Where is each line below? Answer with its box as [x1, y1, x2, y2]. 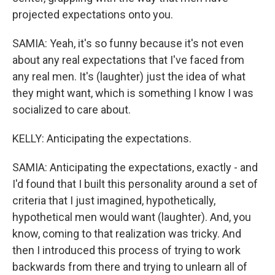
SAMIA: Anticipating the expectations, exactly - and [12, 161, 258, 174]
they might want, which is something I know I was [12, 87, 254, 99]
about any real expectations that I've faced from [12, 53, 244, 66]
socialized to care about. [12, 103, 131, 116]
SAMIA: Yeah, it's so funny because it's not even [12, 37, 244, 50]
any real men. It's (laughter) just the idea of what [12, 70, 246, 83]
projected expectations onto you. [12, 8, 173, 21]
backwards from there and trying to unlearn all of [12, 260, 247, 273]
